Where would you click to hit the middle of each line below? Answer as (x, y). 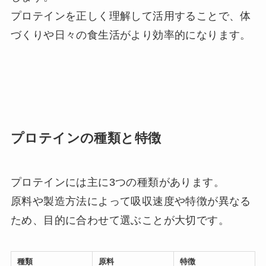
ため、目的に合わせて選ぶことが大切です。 (120, 220)
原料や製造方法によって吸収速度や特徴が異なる (131, 201)
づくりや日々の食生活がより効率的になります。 (131, 35)
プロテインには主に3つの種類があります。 (117, 182)
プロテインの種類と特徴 (86, 138)
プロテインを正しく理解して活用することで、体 (131, 16)
